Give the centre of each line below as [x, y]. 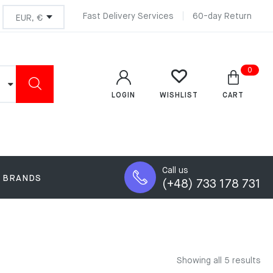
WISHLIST [179, 96]
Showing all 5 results [219, 261]
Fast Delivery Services [128, 16]
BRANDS [22, 179]
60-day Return [222, 16]
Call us [175, 170]
